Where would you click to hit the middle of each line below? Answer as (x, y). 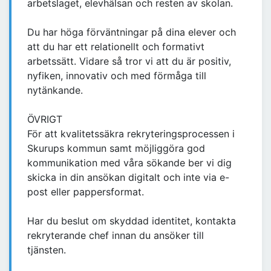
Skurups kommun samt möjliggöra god (116, 149)
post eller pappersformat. (86, 192)
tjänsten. (47, 250)
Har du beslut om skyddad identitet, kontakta (132, 221)
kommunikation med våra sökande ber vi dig (129, 163)
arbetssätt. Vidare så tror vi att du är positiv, (129, 61)
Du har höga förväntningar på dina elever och (132, 32)
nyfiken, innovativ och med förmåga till (117, 76)
